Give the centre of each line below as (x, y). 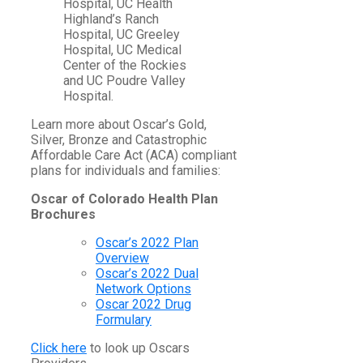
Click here (59, 348)
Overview (122, 258)
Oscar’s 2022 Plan (147, 243)
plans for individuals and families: (126, 171)
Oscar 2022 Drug (143, 305)
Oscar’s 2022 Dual (147, 274)
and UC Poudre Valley (124, 81)
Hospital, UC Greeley (122, 35)
